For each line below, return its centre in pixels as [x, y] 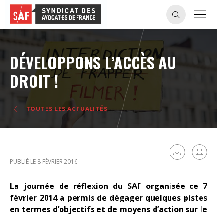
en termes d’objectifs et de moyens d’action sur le [108, 209]
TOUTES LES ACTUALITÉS [66, 109]
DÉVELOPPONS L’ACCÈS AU [93, 62]
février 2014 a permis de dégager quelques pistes [108, 197]
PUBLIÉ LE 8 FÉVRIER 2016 [44, 161]
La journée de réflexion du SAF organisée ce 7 [108, 186]
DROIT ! [34, 81]
